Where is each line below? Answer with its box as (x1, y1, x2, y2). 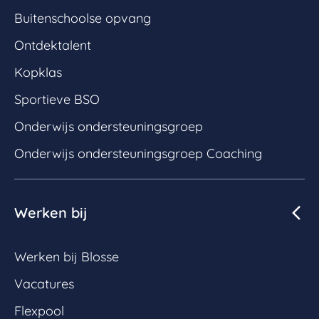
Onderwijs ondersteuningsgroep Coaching (14, 145, 262, 162)
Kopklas (14, 63, 62, 80)
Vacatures (14, 275, 74, 292)
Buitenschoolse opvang (14, 9, 151, 26)
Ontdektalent (14, 36, 91, 53)
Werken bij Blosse (14, 248, 119, 265)
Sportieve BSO (14, 90, 100, 108)
